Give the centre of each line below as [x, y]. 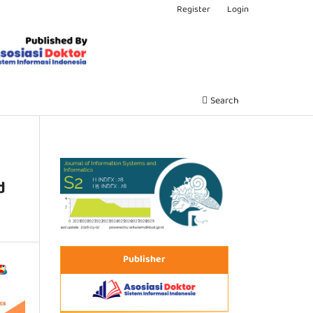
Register [194, 10]
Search [223, 101]
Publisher [144, 260]
